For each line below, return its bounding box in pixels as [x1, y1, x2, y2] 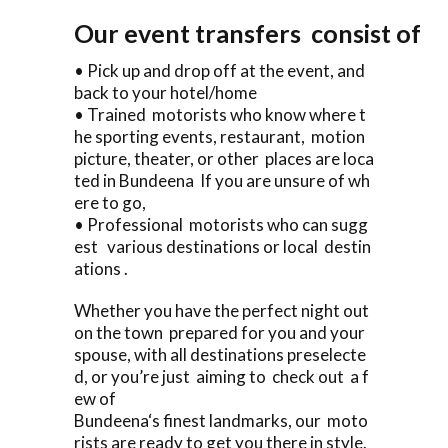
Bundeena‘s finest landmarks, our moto [74, 409, 368, 431]
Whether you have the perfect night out [74, 299, 372, 321]
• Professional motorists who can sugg [74, 213, 368, 235]
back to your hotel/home [74, 81, 257, 103]
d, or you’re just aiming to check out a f [74, 365, 369, 387]
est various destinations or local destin [74, 235, 371, 257]
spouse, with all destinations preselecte [74, 343, 366, 365]
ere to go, [74, 191, 146, 213]
